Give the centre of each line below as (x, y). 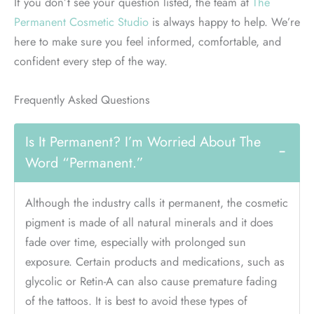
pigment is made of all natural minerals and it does (149, 222)
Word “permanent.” (84, 163)
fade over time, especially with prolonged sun (136, 241)
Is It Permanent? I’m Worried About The (143, 142)
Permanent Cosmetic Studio (81, 22)
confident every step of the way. (93, 61)
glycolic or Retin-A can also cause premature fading (151, 281)
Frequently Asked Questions (82, 99)
